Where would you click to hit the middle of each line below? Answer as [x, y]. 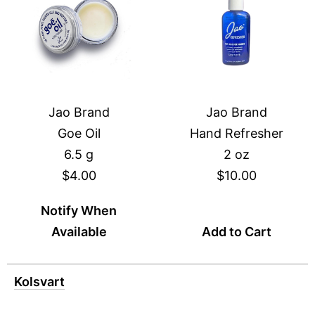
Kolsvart [39, 282]
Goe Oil [79, 133]
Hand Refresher [236, 133]
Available [79, 232]
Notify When [79, 211]
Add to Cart [236, 232]
